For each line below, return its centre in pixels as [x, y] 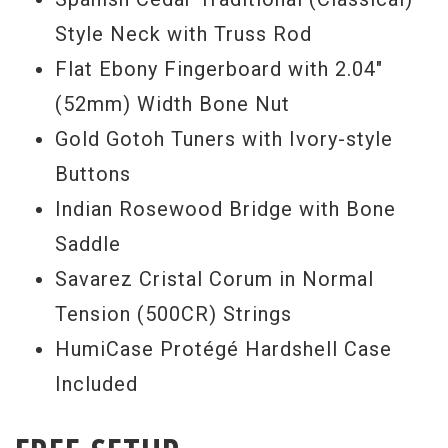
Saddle [88, 244]
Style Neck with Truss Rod [183, 34]
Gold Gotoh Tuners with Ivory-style [224, 139]
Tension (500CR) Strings [173, 314]
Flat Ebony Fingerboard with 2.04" [219, 69]
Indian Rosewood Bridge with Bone [225, 209]
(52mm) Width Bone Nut [172, 104]
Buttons [93, 174]
